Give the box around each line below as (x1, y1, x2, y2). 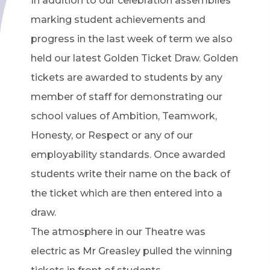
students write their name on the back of (30, 168, 230, 180)
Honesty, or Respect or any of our (30, 130, 193, 141)
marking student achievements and (30, 14, 206, 25)
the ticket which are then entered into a (30, 187, 222, 199)
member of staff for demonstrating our (30, 91, 222, 102)
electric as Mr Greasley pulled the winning (30, 245, 232, 257)
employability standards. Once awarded (30, 149, 225, 160)
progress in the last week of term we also (30, 33, 233, 45)
